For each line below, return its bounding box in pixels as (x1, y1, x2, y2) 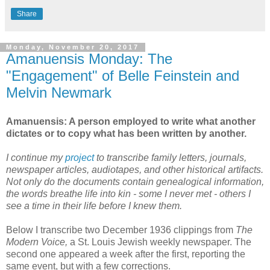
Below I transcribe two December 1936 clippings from (6, 225, 236, 236)
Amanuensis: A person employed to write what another (6, 116, 256, 127)
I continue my (6, 152, 65, 163)
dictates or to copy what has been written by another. (6, 128, 246, 139)
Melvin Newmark (6, 84, 111, 101)
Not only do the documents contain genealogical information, (6, 177, 264, 187)
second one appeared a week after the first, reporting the (6, 249, 245, 260)
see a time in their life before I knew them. (6, 201, 182, 212)
